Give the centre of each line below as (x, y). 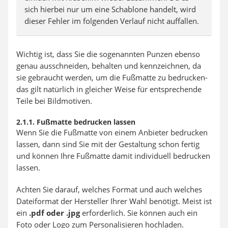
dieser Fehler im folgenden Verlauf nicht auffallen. (112, 21)
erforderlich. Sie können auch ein (139, 213)
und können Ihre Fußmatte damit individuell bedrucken (113, 156)
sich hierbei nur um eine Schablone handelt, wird (110, 9)
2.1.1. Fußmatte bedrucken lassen (76, 122)
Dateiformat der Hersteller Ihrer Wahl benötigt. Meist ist (114, 201)
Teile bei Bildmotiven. (54, 101)
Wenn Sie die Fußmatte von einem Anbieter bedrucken (112, 132)
